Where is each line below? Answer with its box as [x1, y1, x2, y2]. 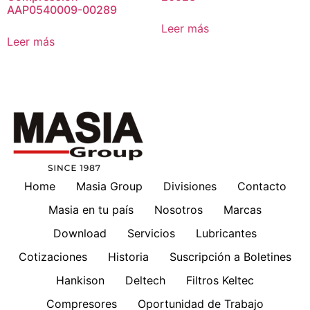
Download [53, 226, 107, 240]
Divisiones [163, 179, 217, 193]
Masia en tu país [48, 202, 134, 217]
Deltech [125, 273, 165, 287]
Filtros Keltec [186, 273, 254, 287]
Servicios [127, 226, 175, 240]
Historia [108, 249, 149, 264]
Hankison [56, 273, 104, 287]
